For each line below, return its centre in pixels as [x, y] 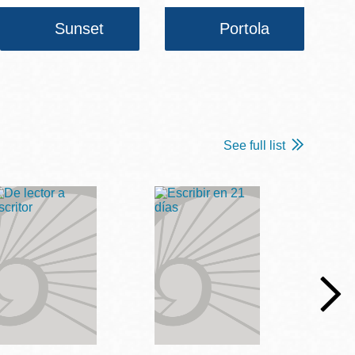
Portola [244, 29]
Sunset [79, 29]
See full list [254, 146]
